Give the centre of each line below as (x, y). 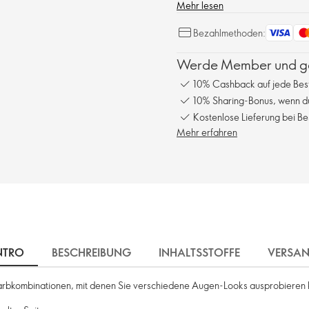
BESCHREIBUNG (91, 252)
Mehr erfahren (207, 132)
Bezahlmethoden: (229, 33)
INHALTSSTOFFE (199, 252)
